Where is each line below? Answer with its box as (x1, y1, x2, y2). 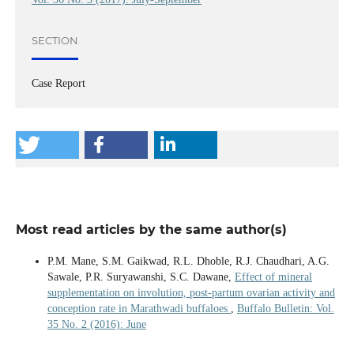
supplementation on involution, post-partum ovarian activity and (47, 286, 335, 299)
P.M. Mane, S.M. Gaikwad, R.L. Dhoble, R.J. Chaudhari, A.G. (47, 254, 330, 267)
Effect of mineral (234, 270, 312, 283)
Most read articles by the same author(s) (15, 221, 287, 237)
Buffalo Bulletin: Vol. (236, 302, 334, 314)
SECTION (31, 34, 78, 47)
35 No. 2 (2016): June (47, 318, 146, 330)
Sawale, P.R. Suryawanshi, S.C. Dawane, (47, 270, 235, 283)
